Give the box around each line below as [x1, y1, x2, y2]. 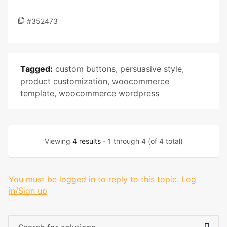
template [20, 88, 54, 98]
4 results [72, 137, 101, 145]
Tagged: [20, 64, 53, 74]
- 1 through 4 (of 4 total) [100, 137, 183, 145]
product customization [20, 76, 107, 86]
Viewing [44, 137, 72, 145]
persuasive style [120, 64, 182, 74]
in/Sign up [9, 185, 47, 196]
